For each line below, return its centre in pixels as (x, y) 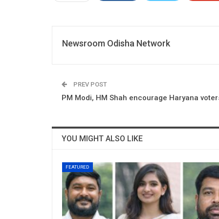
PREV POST (89, 84)
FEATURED (77, 167)
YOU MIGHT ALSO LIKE (102, 138)
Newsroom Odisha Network (116, 43)
